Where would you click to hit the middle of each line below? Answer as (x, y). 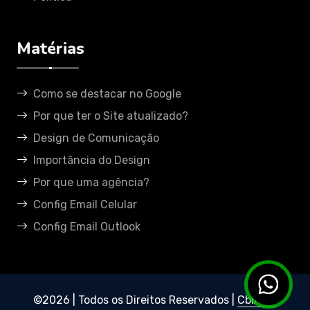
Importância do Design (92, 161)
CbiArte (257, 300)
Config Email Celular (85, 205)
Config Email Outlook (87, 227)
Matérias (51, 49)
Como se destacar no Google (107, 94)
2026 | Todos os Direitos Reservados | (140, 300)
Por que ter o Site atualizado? (111, 116)
